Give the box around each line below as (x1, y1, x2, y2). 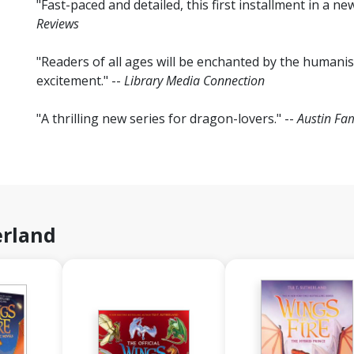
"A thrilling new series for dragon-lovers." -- (36, 110, 297, 128)
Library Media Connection (124, 72, 265, 90)
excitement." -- (36, 72, 124, 90)
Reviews (36, 15, 79, 33)
